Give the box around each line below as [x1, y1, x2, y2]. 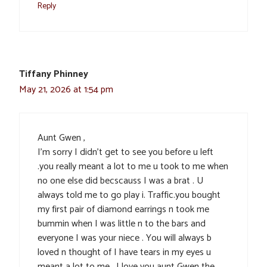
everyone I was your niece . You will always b [38, 230, 212, 247]
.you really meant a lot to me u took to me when [38, 159, 228, 175]
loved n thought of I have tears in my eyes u [38, 244, 211, 261]
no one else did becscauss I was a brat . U [38, 173, 203, 190]
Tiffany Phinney [19, 66, 88, 83]
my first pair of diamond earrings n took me [38, 201, 209, 218]
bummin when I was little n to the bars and [38, 216, 206, 232]
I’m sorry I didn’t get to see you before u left [38, 144, 213, 161]
